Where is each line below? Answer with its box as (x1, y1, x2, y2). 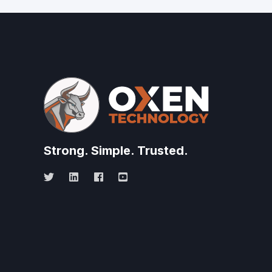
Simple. (91, 143, 137, 158)
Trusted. (137, 143, 188, 158)
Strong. (44, 143, 91, 158)
